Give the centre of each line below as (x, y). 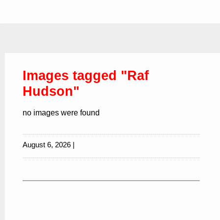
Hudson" (51, 91)
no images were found (61, 112)
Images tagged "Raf (86, 75)
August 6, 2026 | (49, 144)
